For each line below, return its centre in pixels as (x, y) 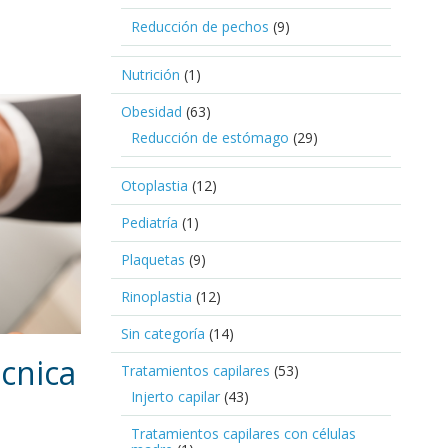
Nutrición (150, 74)
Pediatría (149, 222)
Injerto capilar (175, 396)
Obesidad (151, 111)
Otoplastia (154, 185)
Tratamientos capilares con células (243, 433)
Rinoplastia (156, 296)
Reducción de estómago (210, 137)
